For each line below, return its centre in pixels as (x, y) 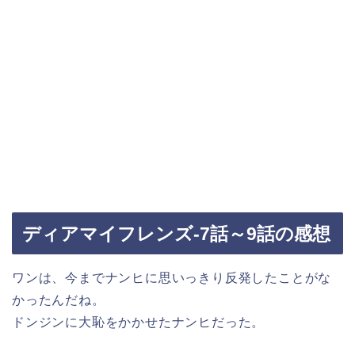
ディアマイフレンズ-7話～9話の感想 (176, 234)
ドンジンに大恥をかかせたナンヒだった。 (139, 323)
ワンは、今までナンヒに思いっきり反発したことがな (172, 278)
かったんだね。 (59, 300)
